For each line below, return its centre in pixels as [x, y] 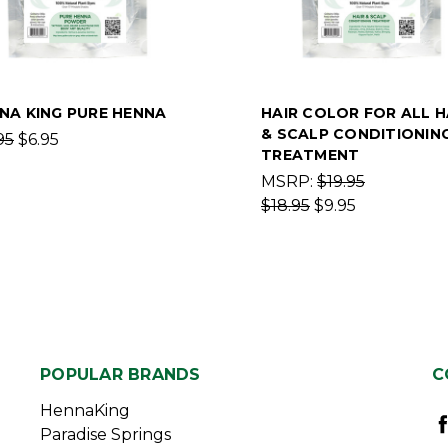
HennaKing [85, 410]
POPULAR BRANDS [120, 374]
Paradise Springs [105, 434]
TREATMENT [310, 155]
